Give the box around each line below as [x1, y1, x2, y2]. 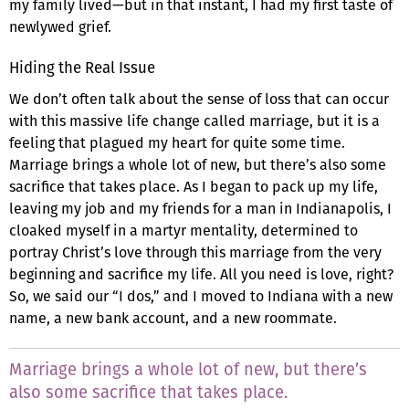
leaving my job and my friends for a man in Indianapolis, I [9, 197, 392, 219]
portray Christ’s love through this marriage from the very [9, 241, 382, 263]
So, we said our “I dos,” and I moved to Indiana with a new [9, 285, 393, 307]
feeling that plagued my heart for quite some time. [9, 131, 345, 153]
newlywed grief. [9, 16, 111, 37]
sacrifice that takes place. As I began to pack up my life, [9, 175, 378, 197]
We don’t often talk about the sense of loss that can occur [9, 88, 389, 110]
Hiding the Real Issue [9, 56, 155, 79]
